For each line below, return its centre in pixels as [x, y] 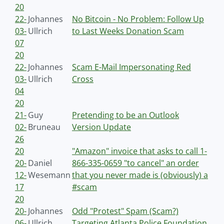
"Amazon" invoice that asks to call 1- [139, 151]
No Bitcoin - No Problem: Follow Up [138, 19]
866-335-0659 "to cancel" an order [135, 163]
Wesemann [49, 175]
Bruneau [44, 127]
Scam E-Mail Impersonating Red [131, 67]
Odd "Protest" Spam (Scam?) [125, 211]
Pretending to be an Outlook [125, 115]
